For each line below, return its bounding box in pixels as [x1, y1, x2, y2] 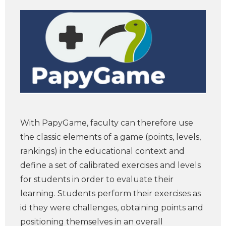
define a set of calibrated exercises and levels [20, 160, 201, 171]
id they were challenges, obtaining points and [20, 203, 203, 213]
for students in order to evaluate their [20, 175, 174, 185]
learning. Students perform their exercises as [20, 189, 201, 199]
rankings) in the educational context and [20, 146, 185, 156]
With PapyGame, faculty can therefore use [20, 118, 193, 128]
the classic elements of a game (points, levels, [20, 132, 201, 142]
